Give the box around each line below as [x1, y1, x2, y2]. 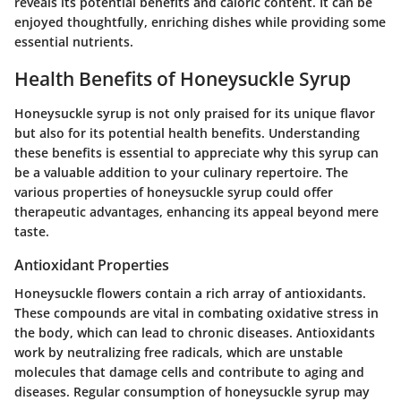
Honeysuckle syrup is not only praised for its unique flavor [14, 104, 375, 122]
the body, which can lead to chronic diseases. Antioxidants [14, 323, 375, 341]
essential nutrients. [14, 33, 133, 50]
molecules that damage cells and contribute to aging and [14, 363, 364, 380]
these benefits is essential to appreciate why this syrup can [14, 143, 379, 161]
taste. [14, 222, 49, 240]
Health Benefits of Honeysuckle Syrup [14, 66, 351, 91]
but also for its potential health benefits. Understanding [14, 124, 360, 141]
